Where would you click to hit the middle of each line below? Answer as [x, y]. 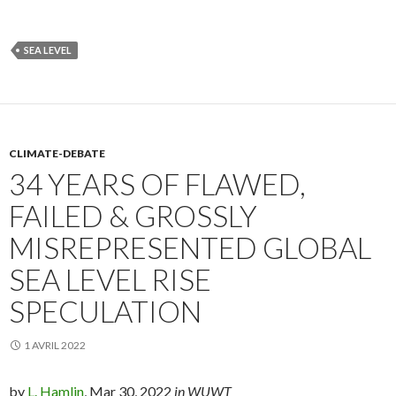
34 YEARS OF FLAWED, [157, 184]
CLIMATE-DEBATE [57, 154]
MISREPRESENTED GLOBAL [190, 248]
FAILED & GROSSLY [133, 216]
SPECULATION [105, 312]
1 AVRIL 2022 [55, 346]
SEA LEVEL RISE [110, 280]
